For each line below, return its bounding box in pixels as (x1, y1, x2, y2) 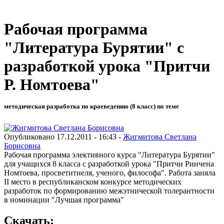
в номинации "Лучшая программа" (4, 195, 124, 204)
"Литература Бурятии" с (4, 38, 184, 57)
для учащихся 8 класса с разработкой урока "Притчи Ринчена (4, 159, 214, 168)
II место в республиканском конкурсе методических (4, 177, 181, 186)
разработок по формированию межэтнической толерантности (4, 186, 214, 195)
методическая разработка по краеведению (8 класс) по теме (4, 102, 179, 110)
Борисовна (4, 141, 40, 150)
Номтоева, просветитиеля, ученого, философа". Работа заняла (4, 168, 215, 177)
